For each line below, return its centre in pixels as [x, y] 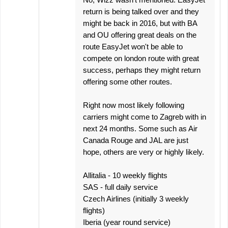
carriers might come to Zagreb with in [145, 117]
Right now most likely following [134, 105]
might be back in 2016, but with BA [140, 23]
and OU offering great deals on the [140, 35]
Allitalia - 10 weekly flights [125, 175]
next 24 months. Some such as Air [140, 129]
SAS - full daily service [120, 187]
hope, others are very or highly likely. [144, 152]
